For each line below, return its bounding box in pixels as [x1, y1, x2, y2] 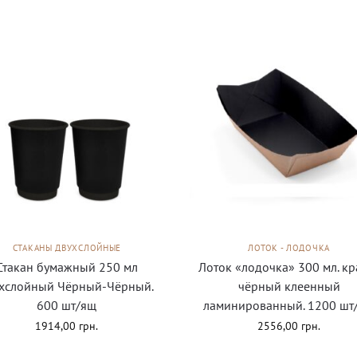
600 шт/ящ [37, 296, 97, 313]
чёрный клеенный [237, 277, 340, 294]
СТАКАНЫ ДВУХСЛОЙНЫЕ [12, 241, 122, 253]
